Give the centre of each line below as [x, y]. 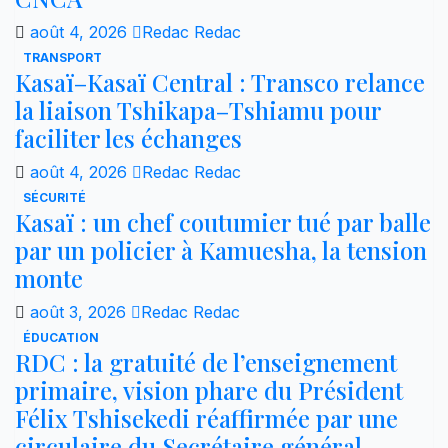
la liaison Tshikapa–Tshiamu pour [198, 109]
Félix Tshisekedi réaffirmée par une [206, 417]
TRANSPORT [62, 57]
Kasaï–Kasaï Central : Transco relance [220, 81]
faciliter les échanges [128, 137]
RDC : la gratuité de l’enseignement [206, 361]
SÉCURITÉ [54, 197]
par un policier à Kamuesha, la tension [221, 249]
